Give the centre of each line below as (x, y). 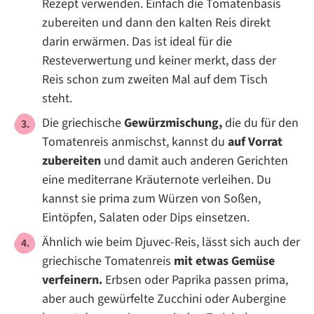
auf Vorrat (255, 142)
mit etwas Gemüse (224, 261)
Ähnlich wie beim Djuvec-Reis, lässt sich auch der (171, 243)
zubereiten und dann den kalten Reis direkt (156, 23)
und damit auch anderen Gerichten (194, 161)
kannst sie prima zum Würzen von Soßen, (151, 199)
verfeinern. (72, 280)
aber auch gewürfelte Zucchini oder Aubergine (164, 299)
